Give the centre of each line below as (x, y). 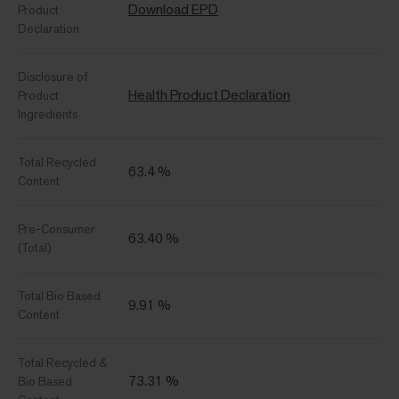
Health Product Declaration (209, 94)
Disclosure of (53, 76)
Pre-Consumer (57, 228)
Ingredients (48, 114)
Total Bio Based (59, 295)
